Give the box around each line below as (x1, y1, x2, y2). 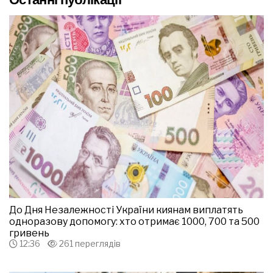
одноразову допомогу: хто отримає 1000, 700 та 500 (9, 215, 260, 227)
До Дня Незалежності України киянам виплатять (9, 204, 243, 216)
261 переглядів (57, 238, 121, 249)
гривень (9, 227, 49, 239)
